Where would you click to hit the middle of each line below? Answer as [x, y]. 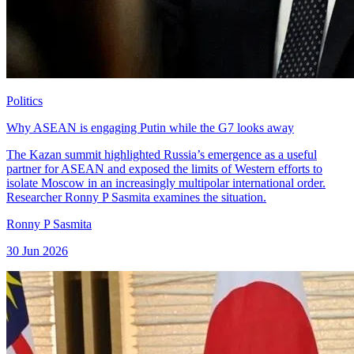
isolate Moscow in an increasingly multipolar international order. [166, 183]
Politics [24, 100]
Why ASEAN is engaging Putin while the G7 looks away [150, 127]
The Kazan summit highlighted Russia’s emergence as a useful [162, 154]
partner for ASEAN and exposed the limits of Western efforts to [164, 168]
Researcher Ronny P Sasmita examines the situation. [136, 197]
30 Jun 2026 [37, 250]
